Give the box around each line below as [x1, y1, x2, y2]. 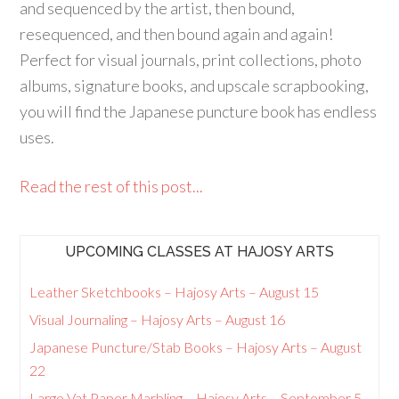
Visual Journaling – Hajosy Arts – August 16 [29, 311, 286, 328]
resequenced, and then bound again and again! [20, 24, 334, 44]
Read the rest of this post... [20, 176, 204, 196]
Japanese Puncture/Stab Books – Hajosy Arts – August [29, 338, 362, 355]
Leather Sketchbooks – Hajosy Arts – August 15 [29, 283, 320, 300]
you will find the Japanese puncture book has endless [20, 102, 378, 121]
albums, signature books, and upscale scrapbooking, [20, 76, 370, 95]
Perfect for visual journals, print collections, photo [20, 50, 362, 69]
